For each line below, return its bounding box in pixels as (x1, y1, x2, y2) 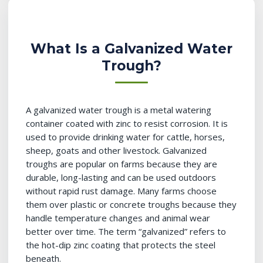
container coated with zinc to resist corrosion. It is (26, 117, 228, 129)
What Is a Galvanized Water (31, 41, 232, 57)
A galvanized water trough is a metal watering (26, 104, 211, 116)
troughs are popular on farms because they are (26, 158, 217, 170)
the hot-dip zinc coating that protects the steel (26, 239, 215, 251)
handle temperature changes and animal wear (26, 212, 210, 224)
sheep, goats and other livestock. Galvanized (26, 144, 207, 156)
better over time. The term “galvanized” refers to (26, 225, 226, 237)
